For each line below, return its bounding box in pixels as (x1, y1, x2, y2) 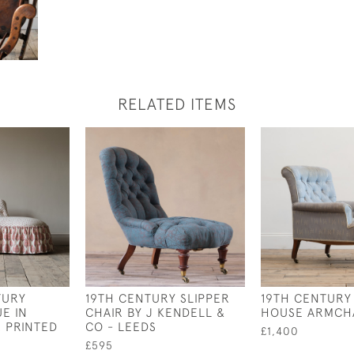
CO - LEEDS (85, 319, 156, 333)
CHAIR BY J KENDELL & (85, 305, 225, 319)
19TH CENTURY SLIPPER (85, 291, 230, 305)
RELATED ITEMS (118, 95, 236, 113)
